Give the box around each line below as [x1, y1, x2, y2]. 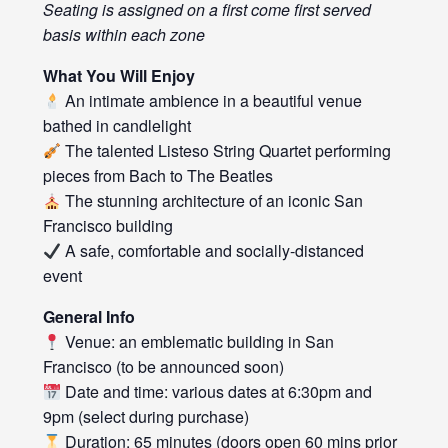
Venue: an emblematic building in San [61, 330, 335, 354]
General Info [42, 305, 135, 329]
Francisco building [42, 214, 173, 238]
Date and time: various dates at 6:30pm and [61, 380, 373, 404]
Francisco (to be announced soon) [42, 355, 284, 379]
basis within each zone [42, 23, 205, 47]
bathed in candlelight [42, 114, 191, 138]
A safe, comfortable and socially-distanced [61, 239, 365, 263]
